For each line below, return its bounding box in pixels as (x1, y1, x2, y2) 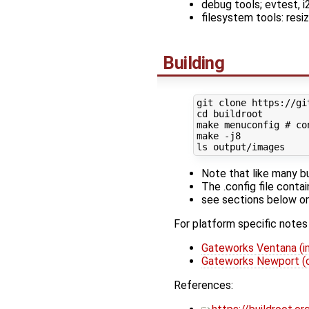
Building (163, 52, 225, 73)
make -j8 (196, 130, 241, 142)
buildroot (207, 108, 263, 120)
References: (174, 278, 233, 292)
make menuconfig (196, 119, 285, 131)
